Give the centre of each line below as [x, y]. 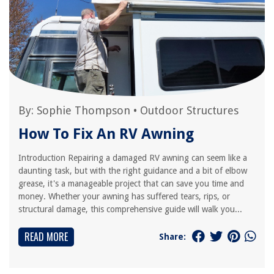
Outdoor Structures [189, 110]
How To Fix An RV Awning [106, 134]
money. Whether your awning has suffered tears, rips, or [124, 196]
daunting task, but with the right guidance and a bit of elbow [133, 171]
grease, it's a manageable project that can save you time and [131, 183]
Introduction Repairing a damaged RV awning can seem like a [133, 158]
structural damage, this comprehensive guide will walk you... [130, 209]
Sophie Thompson [83, 110]
